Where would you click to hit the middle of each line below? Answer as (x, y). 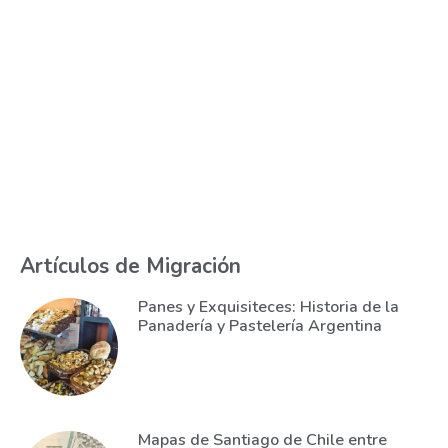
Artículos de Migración (130, 266)
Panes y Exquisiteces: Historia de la (268, 307)
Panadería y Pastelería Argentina (259, 326)
